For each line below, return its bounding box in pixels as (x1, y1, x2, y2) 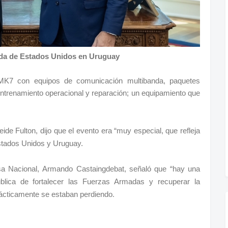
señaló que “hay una (126, 164, 201, 174)
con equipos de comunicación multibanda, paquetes (17, 76, 201, 85)
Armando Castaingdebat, (42, 164, 126, 174)
